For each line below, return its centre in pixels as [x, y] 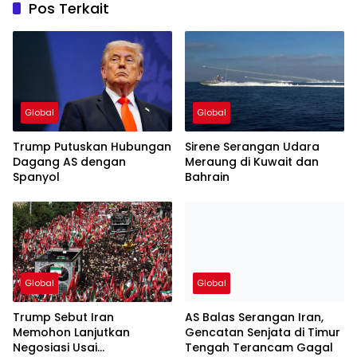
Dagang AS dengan [69, 161]
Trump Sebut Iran [63, 317]
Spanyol [36, 177]
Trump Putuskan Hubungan [92, 146]
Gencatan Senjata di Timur [263, 332]
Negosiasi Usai [55, 347]
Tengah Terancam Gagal [259, 347]
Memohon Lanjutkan [71, 332]
